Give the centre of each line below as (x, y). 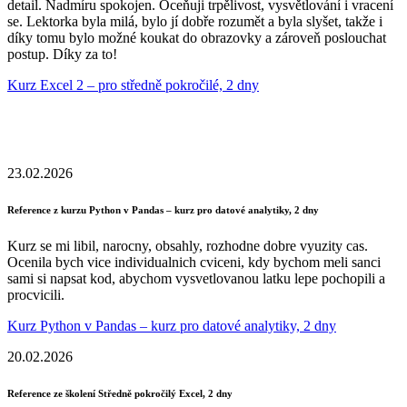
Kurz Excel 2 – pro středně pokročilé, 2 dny (133, 84)
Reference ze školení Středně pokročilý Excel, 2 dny (120, 394)
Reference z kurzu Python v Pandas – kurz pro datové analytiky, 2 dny (163, 210)
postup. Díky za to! (62, 54)
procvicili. (36, 295)
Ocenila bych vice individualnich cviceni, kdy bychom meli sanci (194, 263)
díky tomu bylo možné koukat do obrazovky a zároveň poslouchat (197, 37)
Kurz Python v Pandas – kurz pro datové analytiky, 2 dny (172, 326)
